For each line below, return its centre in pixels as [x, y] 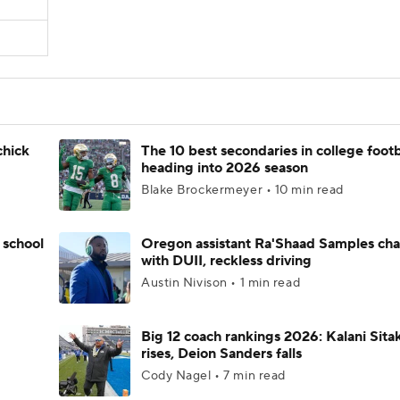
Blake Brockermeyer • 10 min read [242, 190]
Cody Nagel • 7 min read [213, 376]
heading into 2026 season [225, 168]
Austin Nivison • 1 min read [221, 283]
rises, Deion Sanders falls [221, 354]
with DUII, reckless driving [226, 261]
